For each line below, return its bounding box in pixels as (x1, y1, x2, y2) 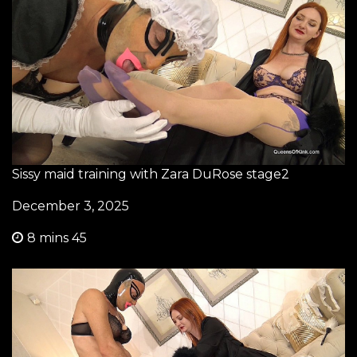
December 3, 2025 (12, 198, 129, 214)
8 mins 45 (27, 230, 87, 245)
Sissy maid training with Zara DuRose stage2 (12, 167, 289, 182)
